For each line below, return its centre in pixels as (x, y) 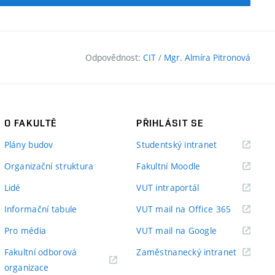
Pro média (25, 230)
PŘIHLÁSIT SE (170, 123)
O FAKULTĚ (30, 123)
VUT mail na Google (177, 230)
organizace (26, 267)
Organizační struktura (49, 166)
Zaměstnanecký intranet (187, 252)
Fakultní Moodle (168, 166)
